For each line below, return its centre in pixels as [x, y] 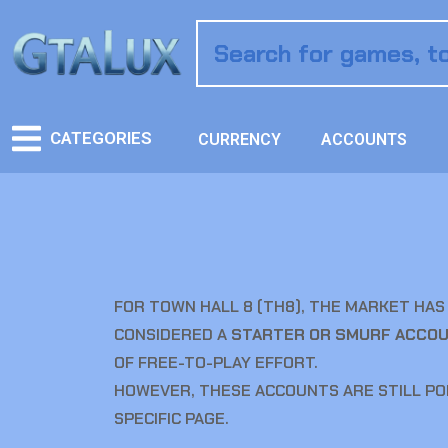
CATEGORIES [100, 138]
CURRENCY [240, 139]
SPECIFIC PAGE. [171, 418]
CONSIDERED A [172, 334]
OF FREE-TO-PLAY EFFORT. [216, 362]
